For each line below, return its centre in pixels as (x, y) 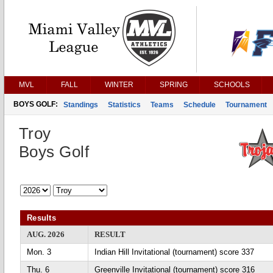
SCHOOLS (232, 85)
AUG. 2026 (46, 234)
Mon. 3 (39, 252)
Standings (81, 105)
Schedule (200, 105)
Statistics (124, 105)
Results (42, 218)
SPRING (174, 85)
